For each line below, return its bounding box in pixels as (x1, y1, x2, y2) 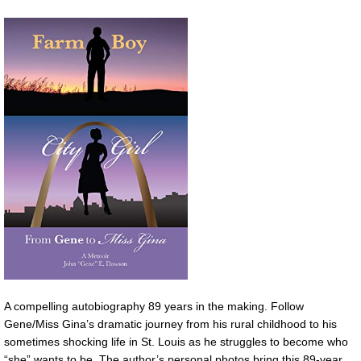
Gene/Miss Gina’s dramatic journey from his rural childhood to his (4, 317, 337, 330)
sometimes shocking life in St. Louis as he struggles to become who (4, 334, 348, 348)
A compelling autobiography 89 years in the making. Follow (4, 299, 304, 313)
